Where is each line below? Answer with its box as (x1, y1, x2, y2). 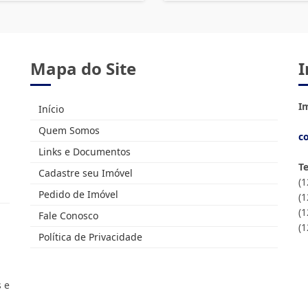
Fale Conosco (36, 209, 98, 222)
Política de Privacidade (36, 230, 142, 243)
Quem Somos (36, 124, 100, 137)
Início (36, 102, 64, 115)
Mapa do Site (30, 57, 136, 80)
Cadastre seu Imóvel (36, 166, 133, 179)
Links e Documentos (36, 145, 131, 158)
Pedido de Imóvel (36, 188, 118, 201)
